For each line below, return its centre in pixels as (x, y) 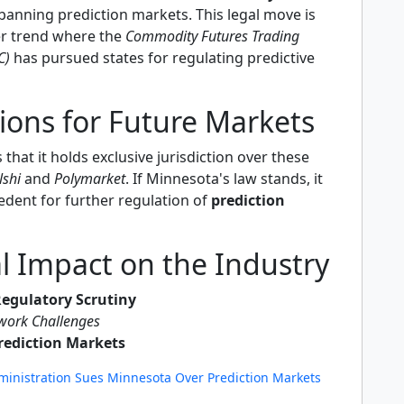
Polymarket (90, 179)
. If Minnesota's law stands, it (224, 179)
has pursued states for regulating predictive (162, 58)
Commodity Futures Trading (212, 37)
